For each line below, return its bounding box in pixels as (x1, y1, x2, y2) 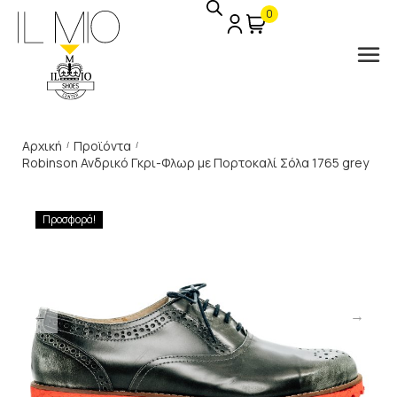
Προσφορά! (43, 212, 96, 227)
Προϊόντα (74, 137, 131, 154)
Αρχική (22, 137, 62, 154)
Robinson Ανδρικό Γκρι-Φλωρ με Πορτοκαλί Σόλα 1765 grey (22, 154, 369, 171)
